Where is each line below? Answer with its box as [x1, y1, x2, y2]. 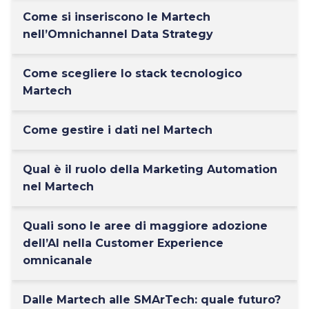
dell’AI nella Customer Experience [23, 237, 223, 250]
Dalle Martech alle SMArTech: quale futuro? [23, 293, 281, 306]
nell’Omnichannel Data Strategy [23, 28, 213, 41]
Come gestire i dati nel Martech [23, 123, 212, 137]
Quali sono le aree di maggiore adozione [23, 219, 268, 232]
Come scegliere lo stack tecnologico [23, 67, 242, 80]
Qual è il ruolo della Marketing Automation [23, 163, 277, 176]
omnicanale [23, 254, 92, 267]
